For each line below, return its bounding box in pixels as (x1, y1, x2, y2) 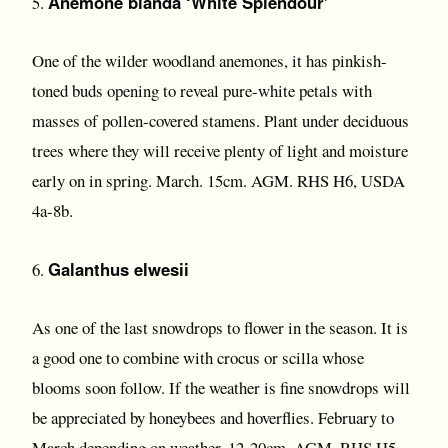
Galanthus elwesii (48, 257, 189, 281)
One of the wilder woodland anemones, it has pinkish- (32, 49, 387, 72)
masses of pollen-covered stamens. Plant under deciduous (32, 109, 409, 132)
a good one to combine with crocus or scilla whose (32, 346, 364, 369)
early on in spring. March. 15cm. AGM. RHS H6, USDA (32, 169, 405, 192)
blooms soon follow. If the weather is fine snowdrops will (32, 376, 410, 399)
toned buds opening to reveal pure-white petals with (32, 79, 372, 102)
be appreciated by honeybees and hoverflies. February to (32, 406, 394, 429)
